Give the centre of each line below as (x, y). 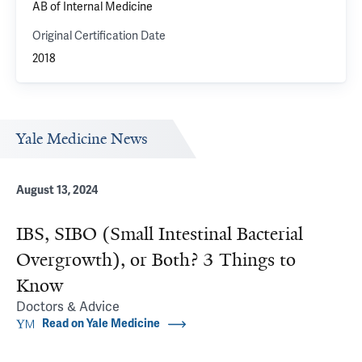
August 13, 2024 (57, 190)
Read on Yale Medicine (101, 324)
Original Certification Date (99, 36)
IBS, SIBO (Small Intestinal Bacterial (160, 234)
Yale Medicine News (82, 139)
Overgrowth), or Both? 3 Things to (156, 260)
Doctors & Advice (68, 307)
